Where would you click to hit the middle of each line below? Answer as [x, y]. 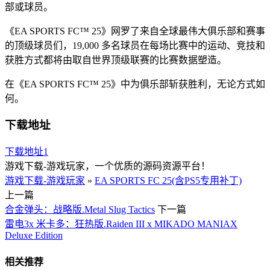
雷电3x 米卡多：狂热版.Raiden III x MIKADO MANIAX [121, 224]
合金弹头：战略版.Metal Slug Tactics [80, 210]
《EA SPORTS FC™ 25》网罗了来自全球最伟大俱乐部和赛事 [135, 31]
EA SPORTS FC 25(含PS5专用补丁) [168, 181]
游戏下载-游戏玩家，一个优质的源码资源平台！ [108, 166]
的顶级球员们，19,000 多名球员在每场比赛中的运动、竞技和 [135, 45]
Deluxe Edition [34, 236]
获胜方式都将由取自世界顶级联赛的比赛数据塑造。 [116, 60]
